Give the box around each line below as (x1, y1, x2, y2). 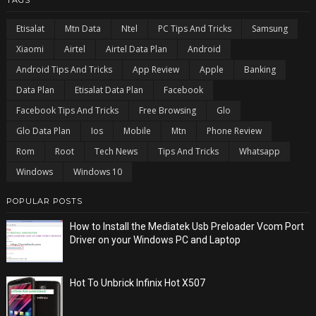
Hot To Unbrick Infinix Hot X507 (69, 276, 205, 288)
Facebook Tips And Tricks (16, 104, 119, 116)
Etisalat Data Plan (74, 83, 143, 96)
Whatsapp (238, 145, 280, 157)
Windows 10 (73, 165, 122, 178)
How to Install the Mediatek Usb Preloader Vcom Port (69, 220, 304, 232)
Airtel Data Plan (105, 42, 167, 55)
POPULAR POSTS (6, 195, 83, 206)
